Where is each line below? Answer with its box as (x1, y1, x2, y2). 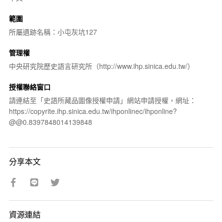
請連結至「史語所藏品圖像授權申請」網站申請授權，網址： (8, 95, 196, 105)
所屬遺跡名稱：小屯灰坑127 (8, 26, 97, 37)
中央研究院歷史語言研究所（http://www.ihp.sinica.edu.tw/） (8, 60, 194, 71)
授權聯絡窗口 (8, 81, 51, 92)
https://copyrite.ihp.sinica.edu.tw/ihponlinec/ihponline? (8, 106, 177, 116)
